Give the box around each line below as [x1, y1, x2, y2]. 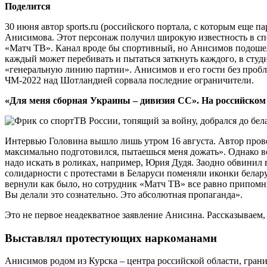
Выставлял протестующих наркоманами [5, 231, 217, 244]
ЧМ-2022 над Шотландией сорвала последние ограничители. [5, 74, 254, 85]
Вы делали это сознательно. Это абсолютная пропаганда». [5, 189, 243, 200]
